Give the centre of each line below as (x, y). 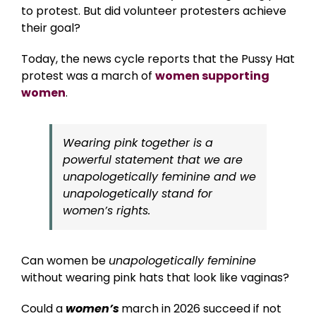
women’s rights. (107, 210)
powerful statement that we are (153, 159)
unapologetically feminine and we (159, 176)
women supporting (212, 75)
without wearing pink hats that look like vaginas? (158, 277)
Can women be (65, 260)
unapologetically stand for (138, 193)
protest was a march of (88, 75)
